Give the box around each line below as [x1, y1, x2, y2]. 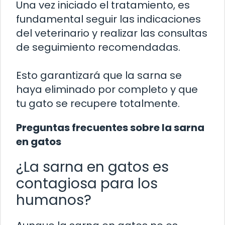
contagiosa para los [16, 173, 158, 193]
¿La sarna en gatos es [16, 157, 169, 177]
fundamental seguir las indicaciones [16, 12, 201, 26]
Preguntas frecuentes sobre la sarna [16, 120, 204, 135]
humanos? [16, 190, 91, 210]
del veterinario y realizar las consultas [16, 26, 207, 40]
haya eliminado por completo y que [16, 82, 198, 96]
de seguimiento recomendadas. [16, 40, 180, 54]
